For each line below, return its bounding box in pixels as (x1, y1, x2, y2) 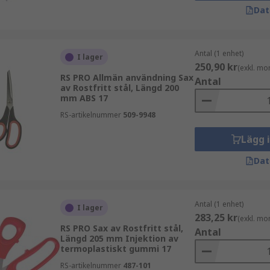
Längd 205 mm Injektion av (60, 233, 178, 244)
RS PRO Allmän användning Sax (60, 72, 193, 83)
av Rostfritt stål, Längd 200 (60, 82, 179, 93)
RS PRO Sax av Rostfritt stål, (60, 222, 183, 234)
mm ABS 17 (60, 92, 108, 104)
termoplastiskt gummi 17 (60, 243, 171, 254)
